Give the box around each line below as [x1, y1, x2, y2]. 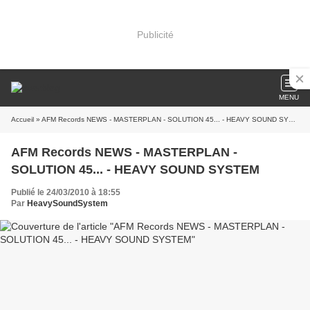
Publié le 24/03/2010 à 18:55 [11, 188, 120, 197]
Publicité [136, 28, 174, 40]
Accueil [11, 116, 34, 123]
